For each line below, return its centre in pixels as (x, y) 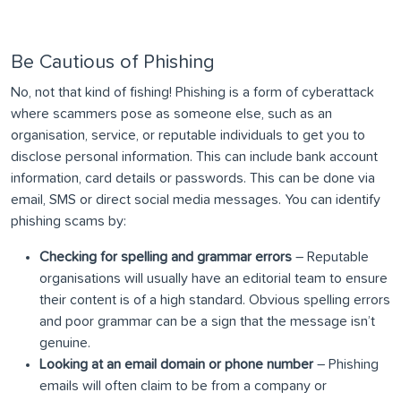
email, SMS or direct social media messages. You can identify (196, 200)
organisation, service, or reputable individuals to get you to (188, 136)
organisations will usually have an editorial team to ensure (213, 279)
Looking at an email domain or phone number (176, 365)
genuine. (65, 343)
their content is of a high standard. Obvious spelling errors (215, 300)
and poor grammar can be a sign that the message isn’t (207, 322)
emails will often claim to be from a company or (183, 386)
